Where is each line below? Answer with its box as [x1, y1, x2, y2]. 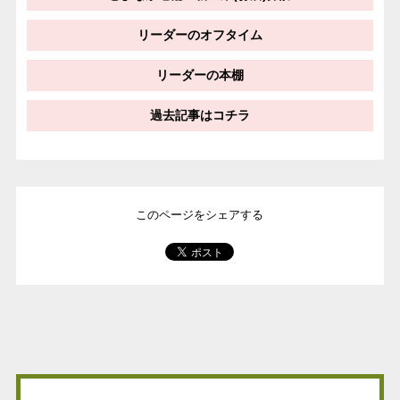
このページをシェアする [136, 208, 264, 222]
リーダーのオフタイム [137, 27, 262, 42]
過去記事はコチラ [149, 107, 250, 122]
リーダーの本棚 [155, 67, 244, 82]
